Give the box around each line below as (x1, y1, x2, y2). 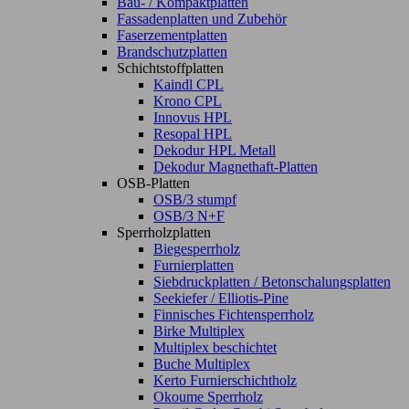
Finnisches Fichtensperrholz (153, 307, 314, 323)
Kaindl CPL (153, 77, 224, 93)
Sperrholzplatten (117, 225, 211, 241)
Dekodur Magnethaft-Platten (153, 159, 318, 175)
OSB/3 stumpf (153, 192, 236, 208)
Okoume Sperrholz (153, 389, 263, 405)
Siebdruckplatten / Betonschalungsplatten (153, 274, 391, 290)
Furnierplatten (153, 257, 234, 274)
